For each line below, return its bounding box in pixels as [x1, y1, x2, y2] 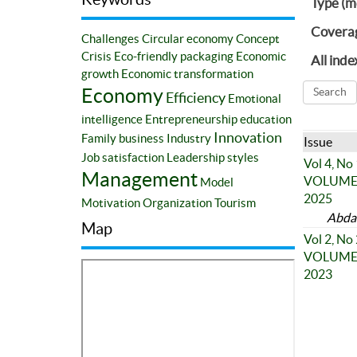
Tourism [214, 195, 256, 210]
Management [81, 167, 198, 190]
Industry [167, 131, 211, 145]
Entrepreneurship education [145, 112, 292, 126]
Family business [81, 131, 164, 145]
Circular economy [142, 31, 233, 45]
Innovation [214, 128, 282, 146]
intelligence [81, 112, 143, 126]
